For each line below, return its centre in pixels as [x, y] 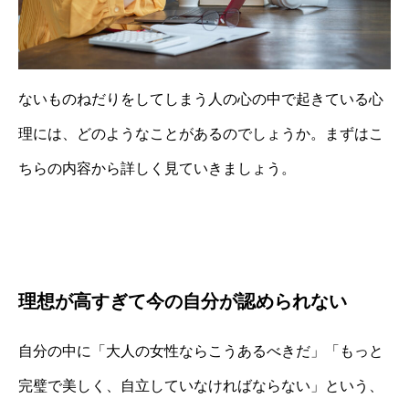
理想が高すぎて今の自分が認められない [183, 301]
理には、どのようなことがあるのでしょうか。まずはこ [201, 133]
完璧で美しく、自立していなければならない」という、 [201, 385]
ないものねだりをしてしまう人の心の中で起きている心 [201, 99]
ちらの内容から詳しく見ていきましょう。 [157, 168]
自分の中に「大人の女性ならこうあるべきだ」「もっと [201, 351]
